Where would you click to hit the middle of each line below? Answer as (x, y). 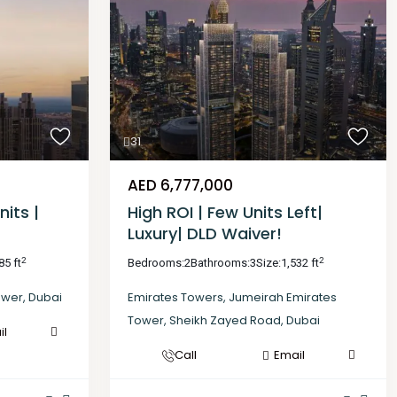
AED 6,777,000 (180, 186)
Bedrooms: (156, 263)
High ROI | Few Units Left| (225, 213)
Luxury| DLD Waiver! (205, 234)
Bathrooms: (220, 263)
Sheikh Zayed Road (225, 321)
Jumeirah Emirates (283, 298)
